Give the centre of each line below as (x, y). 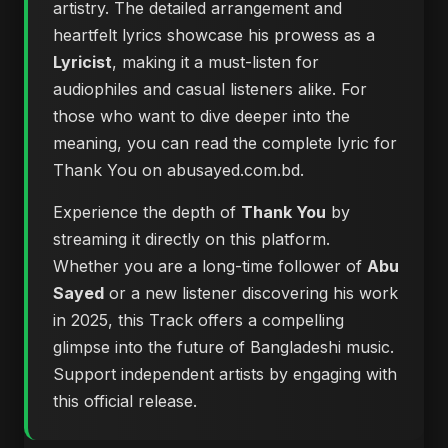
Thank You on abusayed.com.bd (176, 170)
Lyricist (82, 62)
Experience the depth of (147, 212)
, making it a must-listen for (215, 62)
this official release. (125, 401)
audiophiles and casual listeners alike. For (210, 89)
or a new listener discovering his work (251, 293)
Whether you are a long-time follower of (210, 266)
